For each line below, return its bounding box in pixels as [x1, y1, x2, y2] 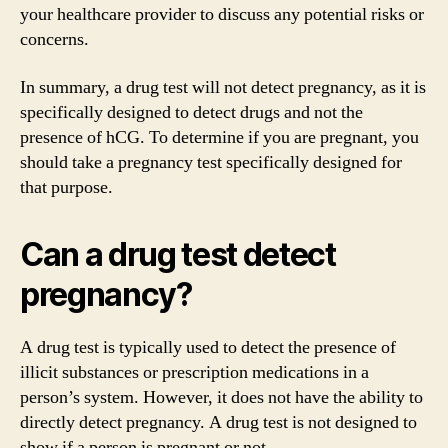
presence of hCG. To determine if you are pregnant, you [20, 125, 419, 149]
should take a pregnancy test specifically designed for [20, 150, 402, 174]
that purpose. [20, 175, 113, 199]
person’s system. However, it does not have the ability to [20, 385, 423, 409]
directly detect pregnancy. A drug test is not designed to [20, 410, 417, 434]
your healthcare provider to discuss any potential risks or [20, 3, 424, 26]
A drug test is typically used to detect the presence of [20, 335, 396, 359]
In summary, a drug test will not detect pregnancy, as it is [20, 75, 426, 99]
